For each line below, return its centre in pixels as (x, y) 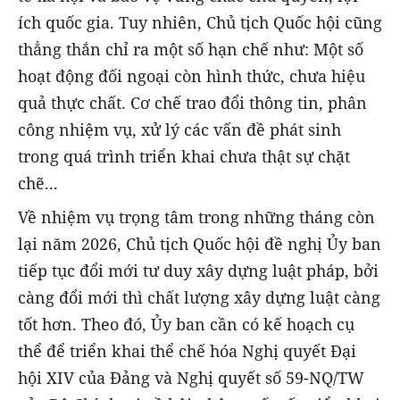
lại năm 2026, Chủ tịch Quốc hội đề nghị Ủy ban (200, 244)
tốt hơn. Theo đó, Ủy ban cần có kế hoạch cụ (186, 325)
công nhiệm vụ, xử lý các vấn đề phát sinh (179, 130)
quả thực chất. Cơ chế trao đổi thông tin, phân (192, 103)
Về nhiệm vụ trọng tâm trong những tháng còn (196, 217)
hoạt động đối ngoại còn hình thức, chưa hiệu (192, 76)
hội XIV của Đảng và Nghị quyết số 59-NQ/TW (191, 378)
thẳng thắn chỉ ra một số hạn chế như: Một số (191, 50)
